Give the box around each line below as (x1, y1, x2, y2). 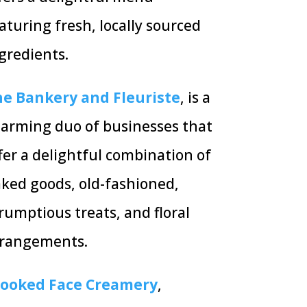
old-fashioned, (78, 174, 179, 194)
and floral (123, 203, 190, 223)
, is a (180, 88, 210, 108)
